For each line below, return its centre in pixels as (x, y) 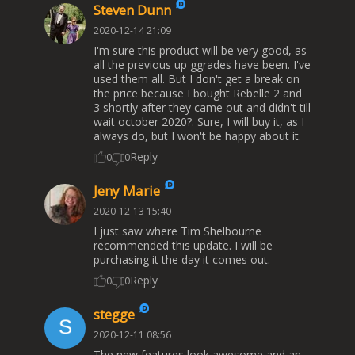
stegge (116, 315)
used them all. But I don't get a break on (197, 79)
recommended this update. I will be (183, 246)
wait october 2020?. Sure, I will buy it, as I (199, 122)
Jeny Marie (128, 191)
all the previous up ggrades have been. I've (202, 65)
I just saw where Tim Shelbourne (177, 231)
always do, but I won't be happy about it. (197, 136)
